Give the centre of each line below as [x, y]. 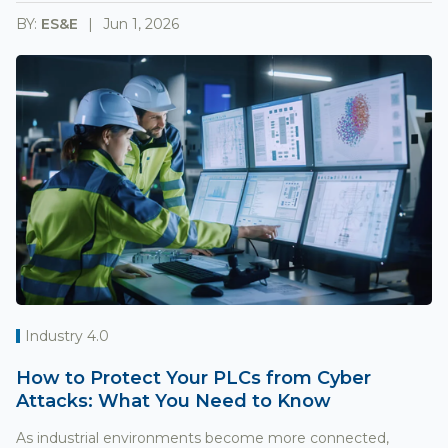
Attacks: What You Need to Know [173, 400]
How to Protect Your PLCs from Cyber [193, 377]
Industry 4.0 [67, 335]
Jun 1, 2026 [141, 23]
